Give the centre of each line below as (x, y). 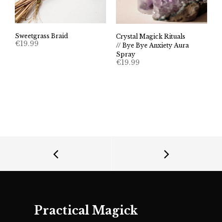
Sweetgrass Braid (41, 36)
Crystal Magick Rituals (151, 36)
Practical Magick (86, 210)
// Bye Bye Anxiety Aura (152, 45)
